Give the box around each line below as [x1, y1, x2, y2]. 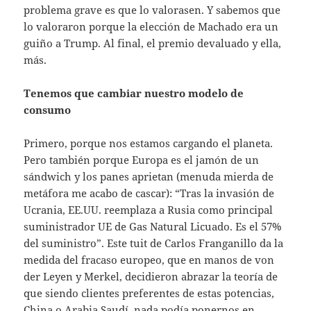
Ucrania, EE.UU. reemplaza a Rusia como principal [24, 203, 274, 217]
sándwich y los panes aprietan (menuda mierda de [24, 169, 274, 184]
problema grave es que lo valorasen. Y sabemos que [24, 3, 281, 17]
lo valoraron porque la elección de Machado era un [24, 19, 279, 34]
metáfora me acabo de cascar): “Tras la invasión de [24, 186, 275, 201]
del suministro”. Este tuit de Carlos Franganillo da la [24, 236, 284, 251]
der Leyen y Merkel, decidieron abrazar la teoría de [24, 269, 278, 284]
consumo [24, 103, 72, 117]
